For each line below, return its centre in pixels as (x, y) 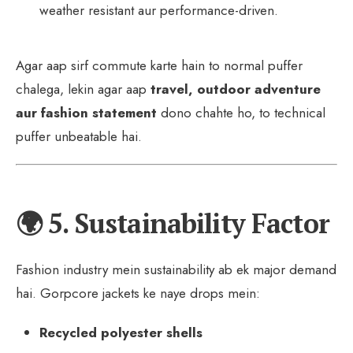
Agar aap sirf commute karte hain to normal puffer (159, 65)
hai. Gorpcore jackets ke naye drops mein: (138, 293)
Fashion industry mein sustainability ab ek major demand (176, 269)
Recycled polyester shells (121, 332)
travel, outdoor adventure (236, 89)
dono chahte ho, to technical (241, 112)
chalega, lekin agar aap (83, 89)
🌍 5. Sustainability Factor (173, 223)
